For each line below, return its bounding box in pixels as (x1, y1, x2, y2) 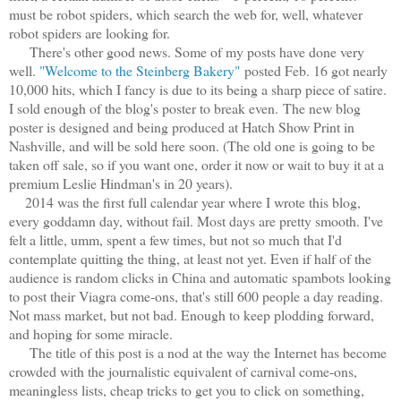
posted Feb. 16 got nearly (240, 60, 388, 80)
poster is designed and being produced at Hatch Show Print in (9, 116, 354, 136)
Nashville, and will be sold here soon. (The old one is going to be (9, 135, 375, 155)
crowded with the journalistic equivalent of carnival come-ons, (9, 361, 357, 380)
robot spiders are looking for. (9, 22, 175, 42)
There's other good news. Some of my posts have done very (9, 41, 364, 61)
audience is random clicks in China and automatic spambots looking (9, 267, 391, 286)
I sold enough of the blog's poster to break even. (9, 98, 283, 117)
